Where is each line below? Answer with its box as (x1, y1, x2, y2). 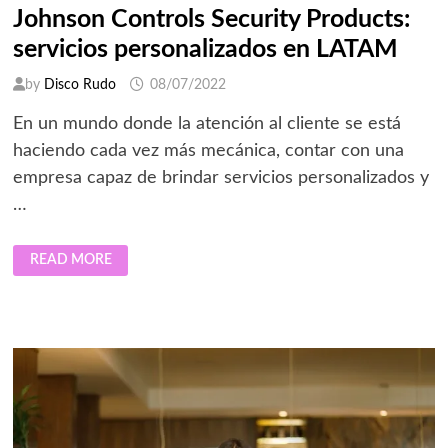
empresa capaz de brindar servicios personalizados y (12, 169, 429, 188)
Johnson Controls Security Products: (12, 7, 410, 33)
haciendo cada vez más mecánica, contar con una (12, 142, 404, 161)
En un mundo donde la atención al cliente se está (12, 115, 401, 134)
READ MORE (29, 253, 112, 268)
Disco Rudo (43, 78, 116, 93)
